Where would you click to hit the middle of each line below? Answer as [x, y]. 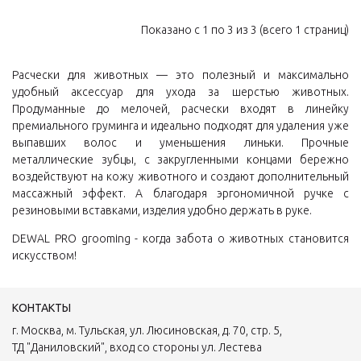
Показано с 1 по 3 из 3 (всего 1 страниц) [245, 30]
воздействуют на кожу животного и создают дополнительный [180, 176]
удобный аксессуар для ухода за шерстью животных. [180, 92]
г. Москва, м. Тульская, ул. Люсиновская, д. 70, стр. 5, [147, 330]
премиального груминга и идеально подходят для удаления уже [180, 126]
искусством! [44, 255]
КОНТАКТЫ [41, 308]
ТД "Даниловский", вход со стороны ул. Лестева [137, 347]
